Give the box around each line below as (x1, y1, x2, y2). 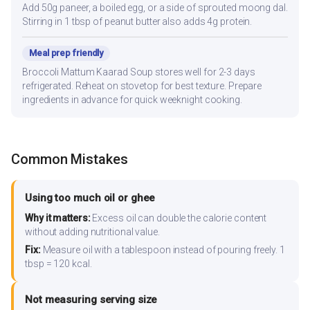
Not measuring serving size (25, 293, 158, 307)
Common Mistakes (11, 151, 128, 168)
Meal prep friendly (29, 47, 104, 58)
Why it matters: (25, 212, 91, 224)
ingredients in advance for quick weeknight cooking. (22, 93, 242, 105)
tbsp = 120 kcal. (25, 258, 92, 270)
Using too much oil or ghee (25, 192, 156, 205)
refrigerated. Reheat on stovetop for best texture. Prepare (22, 80, 262, 91)
